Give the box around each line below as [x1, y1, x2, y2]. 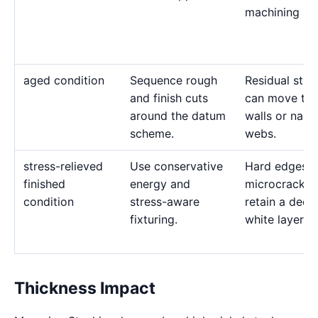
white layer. [245, 212, 306, 226]
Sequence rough [130, 73, 217, 87]
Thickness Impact [14, 278, 155, 298]
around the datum [130, 109, 226, 123]
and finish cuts [130, 91, 208, 105]
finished [23, 177, 65, 191]
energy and [130, 177, 190, 191]
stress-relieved [23, 159, 103, 173]
